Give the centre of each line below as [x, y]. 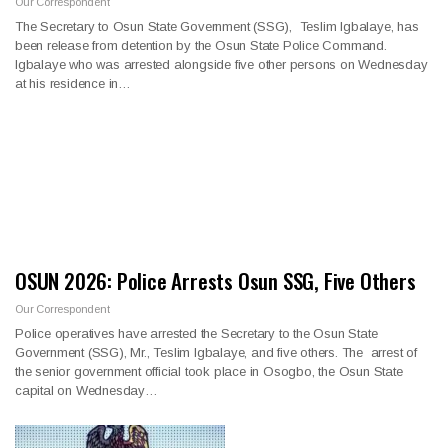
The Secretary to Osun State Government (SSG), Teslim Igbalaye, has [217, 26]
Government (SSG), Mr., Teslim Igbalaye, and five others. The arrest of [216, 353]
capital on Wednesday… [86, 391]
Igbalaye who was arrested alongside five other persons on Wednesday [221, 64]
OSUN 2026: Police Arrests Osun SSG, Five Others [215, 281]
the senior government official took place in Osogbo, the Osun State [209, 372]
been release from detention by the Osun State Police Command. [201, 45]
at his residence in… [73, 83]
